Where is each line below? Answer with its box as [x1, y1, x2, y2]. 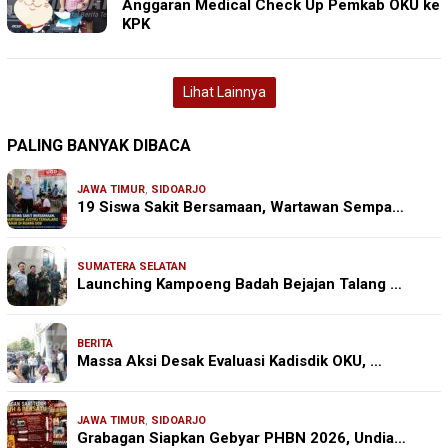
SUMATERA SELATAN [77, 260, 186, 274]
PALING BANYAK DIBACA [7, 136, 191, 156]
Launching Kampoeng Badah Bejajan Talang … [77, 275, 402, 294]
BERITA [77, 337, 113, 351]
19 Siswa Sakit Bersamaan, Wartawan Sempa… [77, 198, 404, 217]
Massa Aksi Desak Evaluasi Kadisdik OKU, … [77, 352, 382, 371]
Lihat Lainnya [182, 84, 266, 101]
